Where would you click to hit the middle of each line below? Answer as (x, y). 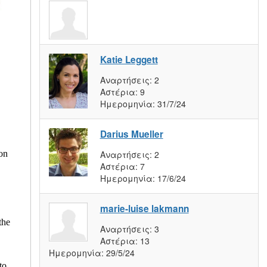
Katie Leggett (129, 59)
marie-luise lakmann (144, 208)
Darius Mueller (131, 134)
